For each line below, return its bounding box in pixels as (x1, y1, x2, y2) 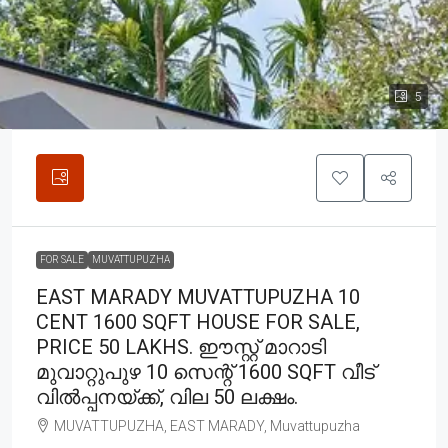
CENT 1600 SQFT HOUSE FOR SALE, (36, 309, 360, 334)
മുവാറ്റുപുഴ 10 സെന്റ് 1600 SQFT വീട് (36, 359, 375, 384)
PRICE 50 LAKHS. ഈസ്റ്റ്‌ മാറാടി (36, 334, 326, 359)
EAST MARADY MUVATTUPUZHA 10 (36, 284, 360, 309)
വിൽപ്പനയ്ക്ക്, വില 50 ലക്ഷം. (36, 384, 298, 409)
